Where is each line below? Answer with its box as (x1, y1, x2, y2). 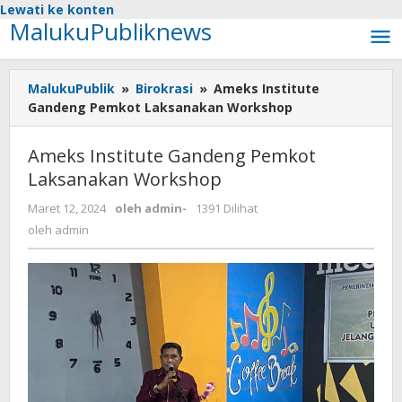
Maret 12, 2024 (28, 200, 106, 216)
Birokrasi (135, 80, 193, 97)
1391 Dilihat (196, 200, 258, 216)
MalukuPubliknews (9, 15, 212, 48)
